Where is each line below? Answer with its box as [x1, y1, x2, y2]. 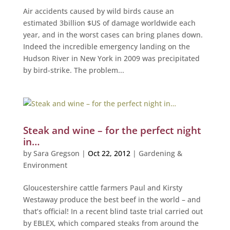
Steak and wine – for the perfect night [23, 123, 201, 137]
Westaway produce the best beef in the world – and [23, 194, 201, 204]
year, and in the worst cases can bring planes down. [23, 29, 203, 40]
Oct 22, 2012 [87, 148, 130, 158]
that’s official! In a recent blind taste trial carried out [23, 206, 203, 216]
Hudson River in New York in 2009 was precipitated [23, 53, 200, 63]
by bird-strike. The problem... [23, 65, 124, 75]
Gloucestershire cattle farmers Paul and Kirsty [23, 182, 182, 193]
